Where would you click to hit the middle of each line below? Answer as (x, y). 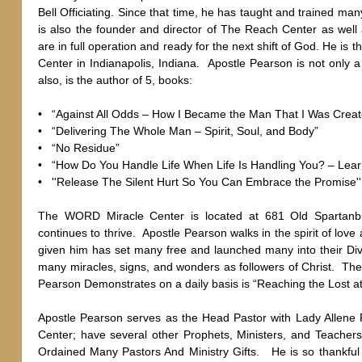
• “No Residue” (79, 148)
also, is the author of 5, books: (115, 80)
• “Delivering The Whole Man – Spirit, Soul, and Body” (178, 131)
